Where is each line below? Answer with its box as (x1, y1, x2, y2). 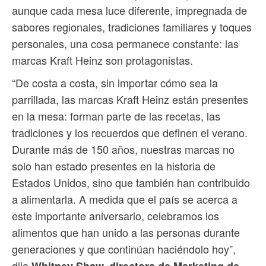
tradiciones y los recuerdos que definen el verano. (12, 125, 248, 141)
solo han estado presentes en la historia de (12, 158, 216, 174)
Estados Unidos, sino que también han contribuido (12, 175, 250, 191)
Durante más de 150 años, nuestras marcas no (12, 141, 235, 157)
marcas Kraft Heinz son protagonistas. (12, 52, 193, 68)
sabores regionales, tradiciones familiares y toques (12, 19, 252, 35)
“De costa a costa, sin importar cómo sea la (12, 75, 218, 91)
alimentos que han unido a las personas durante (12, 224, 240, 240)
